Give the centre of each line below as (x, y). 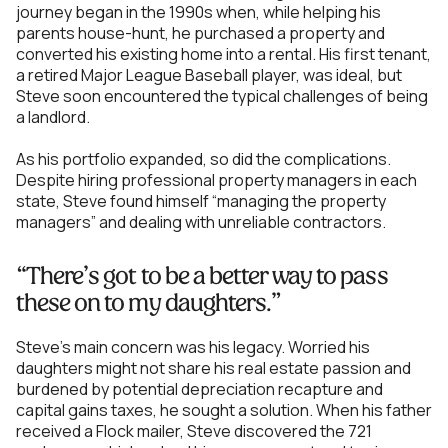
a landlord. (53, 116)
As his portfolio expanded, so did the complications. (203, 158)
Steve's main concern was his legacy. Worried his (193, 346)
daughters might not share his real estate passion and (213, 367)
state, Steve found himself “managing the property (201, 200)
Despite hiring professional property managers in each (216, 179)
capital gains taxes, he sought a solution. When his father (224, 409)
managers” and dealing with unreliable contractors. (201, 221)
